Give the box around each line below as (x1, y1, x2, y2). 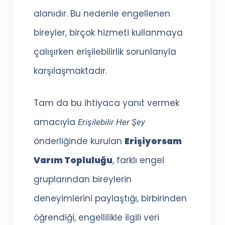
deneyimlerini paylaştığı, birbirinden (33, 192, 187, 204)
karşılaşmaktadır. (33, 65, 107, 77)
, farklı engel (112, 154, 164, 166)
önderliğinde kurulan (33, 135, 125, 147)
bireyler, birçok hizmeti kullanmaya (33, 27, 183, 39)
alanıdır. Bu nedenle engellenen (33, 8, 170, 20)
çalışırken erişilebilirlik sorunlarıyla (33, 46, 176, 58)
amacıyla (33, 116, 78, 128)
